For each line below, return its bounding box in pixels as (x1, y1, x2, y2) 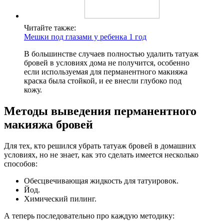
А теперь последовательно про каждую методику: (4, 211, 174, 220)
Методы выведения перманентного (4, 104, 196, 118)
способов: (4, 159, 37, 168)
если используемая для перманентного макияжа (24, 67, 187, 76)
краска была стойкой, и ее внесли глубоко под (24, 76, 181, 85)
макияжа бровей (4, 118, 93, 131)
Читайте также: (24, 23, 76, 32)
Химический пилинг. (24, 194, 96, 203)
